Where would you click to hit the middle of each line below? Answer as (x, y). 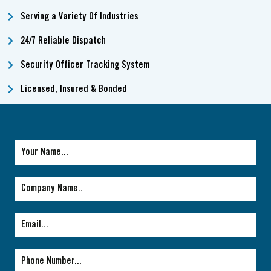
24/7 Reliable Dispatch (63, 41)
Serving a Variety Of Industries (79, 16)
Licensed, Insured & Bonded (73, 89)
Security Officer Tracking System (85, 65)
